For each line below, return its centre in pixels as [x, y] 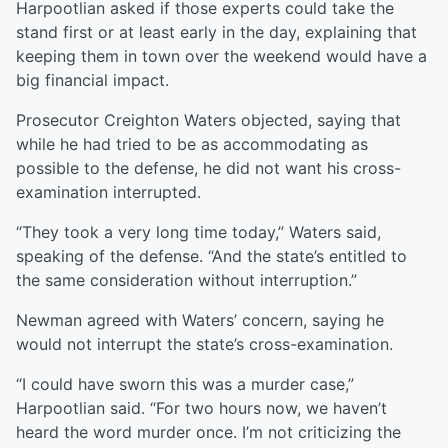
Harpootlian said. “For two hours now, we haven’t [201, 408]
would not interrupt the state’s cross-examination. [204, 344]
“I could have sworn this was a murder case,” [185, 384]
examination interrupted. [108, 192]
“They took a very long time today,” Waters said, [198, 232]
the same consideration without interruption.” [186, 280]
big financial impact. [92, 80]
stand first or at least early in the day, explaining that [216, 32]
